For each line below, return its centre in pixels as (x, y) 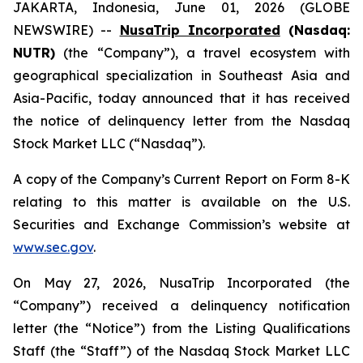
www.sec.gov (53, 247)
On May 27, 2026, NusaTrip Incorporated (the (181, 283)
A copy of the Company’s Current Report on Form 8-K (181, 179)
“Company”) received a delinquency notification (181, 305)
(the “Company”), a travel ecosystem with (203, 53)
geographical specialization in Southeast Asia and (181, 75)
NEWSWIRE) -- (66, 30)
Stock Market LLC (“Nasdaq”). (109, 143)
